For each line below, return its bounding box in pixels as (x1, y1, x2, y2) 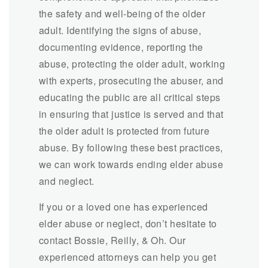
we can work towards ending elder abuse (39, 157, 224, 171)
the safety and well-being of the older (39, 6, 206, 20)
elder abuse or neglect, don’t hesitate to (39, 216, 217, 230)
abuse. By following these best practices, (39, 140, 223, 154)
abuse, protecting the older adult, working (39, 56, 226, 71)
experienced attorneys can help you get (39, 249, 217, 264)
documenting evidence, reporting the (39, 39, 203, 54)
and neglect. (39, 173, 95, 188)
